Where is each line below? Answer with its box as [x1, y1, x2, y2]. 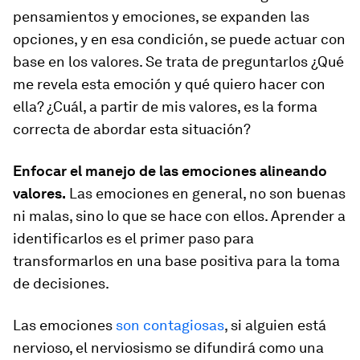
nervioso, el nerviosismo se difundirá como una [13, 339, 324, 356]
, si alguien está [224, 317, 326, 333]
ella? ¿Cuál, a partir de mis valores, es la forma [13, 98, 317, 115]
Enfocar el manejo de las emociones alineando [13, 162, 327, 179]
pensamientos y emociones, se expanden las [13, 8, 309, 25]
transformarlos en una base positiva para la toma [13, 252, 340, 269]
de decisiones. [13, 275, 109, 292]
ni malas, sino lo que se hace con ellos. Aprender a [13, 207, 346, 224]
